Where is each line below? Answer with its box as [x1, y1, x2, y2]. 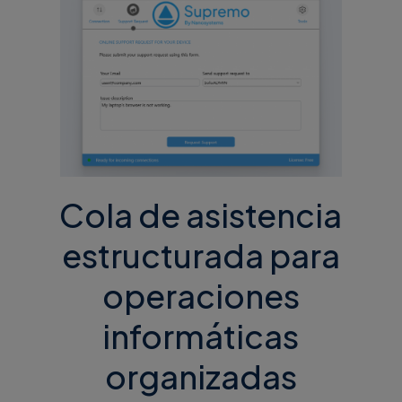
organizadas [104, 356, 297, 398]
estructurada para [61, 235, 340, 276]
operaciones [101, 275, 300, 317]
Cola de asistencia [59, 195, 343, 236]
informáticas [102, 316, 300, 357]
